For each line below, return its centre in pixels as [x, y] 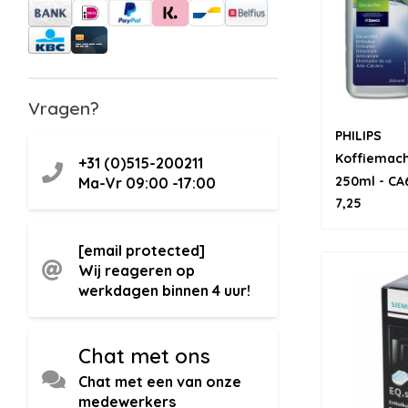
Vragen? [64, 109]
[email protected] [142, 251]
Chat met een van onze [160, 382]
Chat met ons [144, 357]
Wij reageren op [137, 271]
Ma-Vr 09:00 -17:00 [147, 184]
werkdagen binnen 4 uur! [164, 291]
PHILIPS [358, 136]
